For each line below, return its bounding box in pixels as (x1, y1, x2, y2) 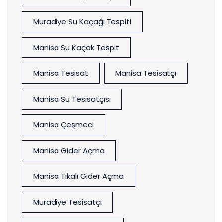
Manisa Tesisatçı (115, 68, 176, 79)
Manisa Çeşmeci (33, 119, 94, 130)
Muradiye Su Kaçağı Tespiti (33, 16, 131, 27)
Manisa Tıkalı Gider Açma (33, 171, 124, 182)
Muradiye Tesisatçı (33, 197, 102, 208)
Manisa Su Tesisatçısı (33, 94, 111, 105)
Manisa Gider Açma (33, 145, 105, 156)
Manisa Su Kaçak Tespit (33, 42, 119, 53)
